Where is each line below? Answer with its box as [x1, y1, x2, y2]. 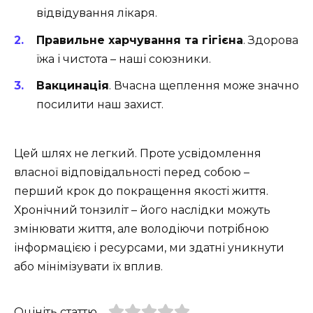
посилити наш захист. [36, 97, 163, 111]
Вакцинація [36, 78, 109, 92]
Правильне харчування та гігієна [36, 33, 243, 47]
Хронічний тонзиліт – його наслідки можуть [14, 203, 270, 217]
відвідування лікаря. [36, 6, 157, 20]
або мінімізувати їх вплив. [14, 259, 163, 273]
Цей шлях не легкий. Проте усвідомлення [14, 146, 261, 160]
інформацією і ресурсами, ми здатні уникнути [14, 240, 284, 254]
